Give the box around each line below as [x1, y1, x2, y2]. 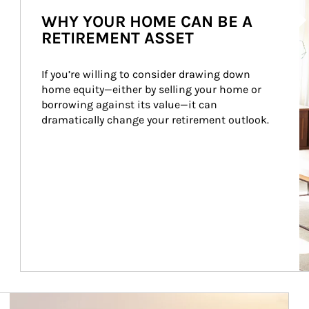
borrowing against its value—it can [41, 98, 220, 111]
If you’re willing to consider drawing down [41, 68, 253, 81]
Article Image [9, 293, 74, 306]
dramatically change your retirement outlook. [41, 113, 269, 126]
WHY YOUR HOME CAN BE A [41, 12, 252, 31]
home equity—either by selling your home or [41, 83, 264, 96]
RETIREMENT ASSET [41, 28, 194, 48]
